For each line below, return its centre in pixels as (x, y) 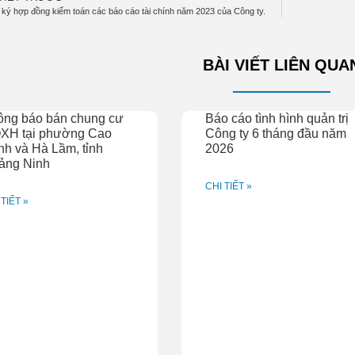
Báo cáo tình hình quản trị (277, 119)
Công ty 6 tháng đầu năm (276, 134)
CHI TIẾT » (229, 187)
